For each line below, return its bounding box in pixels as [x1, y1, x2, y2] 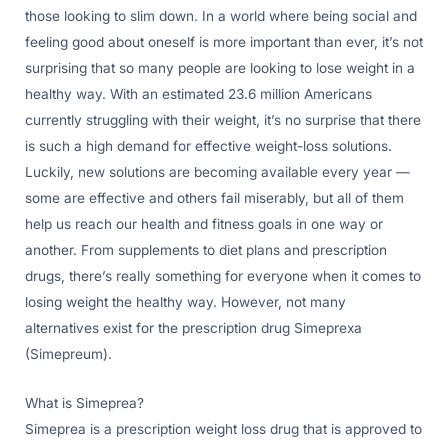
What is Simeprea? [25, 395, 144, 412]
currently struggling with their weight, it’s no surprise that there [25, 111, 421, 128]
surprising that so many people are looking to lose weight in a [25, 59, 415, 76]
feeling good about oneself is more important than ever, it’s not [25, 33, 423, 50]
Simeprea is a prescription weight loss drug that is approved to [25, 421, 422, 438]
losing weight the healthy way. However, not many [25, 293, 346, 310]
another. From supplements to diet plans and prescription [25, 241, 387, 258]
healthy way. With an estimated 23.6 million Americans [25, 85, 372, 102]
